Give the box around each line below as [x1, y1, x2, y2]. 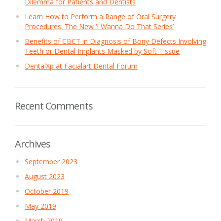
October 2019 [25, 186, 69, 196]
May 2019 [25, 201, 56, 211]
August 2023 [25, 172, 65, 181]
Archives [15, 137, 50, 150]
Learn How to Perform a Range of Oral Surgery [25, 12, 176, 21]
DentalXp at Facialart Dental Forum [25, 61, 138, 71]
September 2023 [25, 157, 77, 166]
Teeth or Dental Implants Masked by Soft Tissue [25, 46, 180, 56]
